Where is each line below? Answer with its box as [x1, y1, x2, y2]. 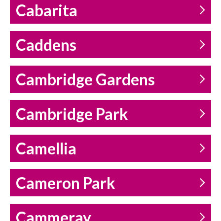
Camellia [16, 139, 76, 158]
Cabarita [16, 1, 77, 20]
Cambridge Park [16, 105, 128, 124]
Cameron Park [16, 174, 115, 193]
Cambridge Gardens [16, 70, 155, 89]
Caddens [16, 36, 76, 55]
